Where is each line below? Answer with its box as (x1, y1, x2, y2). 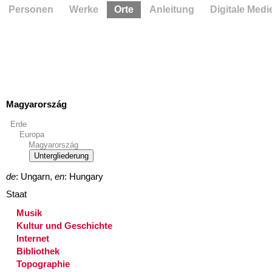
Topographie (16, 258, 70, 269)
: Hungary (64, 171, 103, 182)
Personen (8, 4, 53, 15)
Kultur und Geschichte (16, 220, 112, 231)
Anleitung (149, 4, 194, 15)
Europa (19, 130, 44, 139)
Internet (16, 233, 49, 243)
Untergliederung (34, 151, 89, 160)
